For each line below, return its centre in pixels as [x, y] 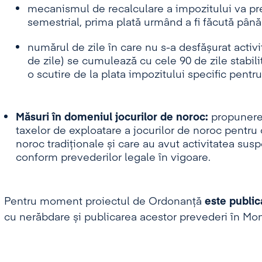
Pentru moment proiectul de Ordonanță [104, 202]
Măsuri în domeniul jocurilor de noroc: [112, 118]
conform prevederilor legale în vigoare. [113, 158]
